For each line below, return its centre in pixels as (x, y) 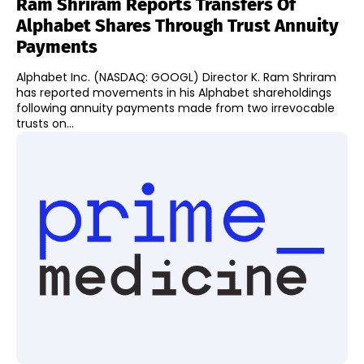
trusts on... (45, 123)
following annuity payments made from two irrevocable (175, 108)
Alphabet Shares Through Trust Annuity (178, 25)
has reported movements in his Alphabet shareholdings (174, 92)
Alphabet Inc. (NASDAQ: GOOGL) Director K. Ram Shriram (176, 77)
